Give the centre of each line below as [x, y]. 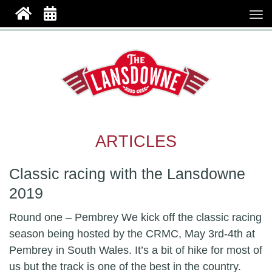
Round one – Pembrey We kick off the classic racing [135, 217]
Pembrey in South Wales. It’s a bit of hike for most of [136, 250]
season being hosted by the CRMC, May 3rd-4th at [132, 234]
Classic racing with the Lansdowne [127, 174]
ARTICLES [136, 141]
